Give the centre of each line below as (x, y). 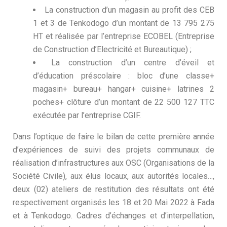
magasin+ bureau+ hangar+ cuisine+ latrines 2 (124, 89)
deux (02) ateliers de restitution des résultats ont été (113, 189)
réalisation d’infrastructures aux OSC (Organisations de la (113, 163)
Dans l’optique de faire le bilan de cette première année (113, 137)
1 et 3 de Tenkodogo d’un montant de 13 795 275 (124, 23)
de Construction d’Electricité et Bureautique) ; (112, 49)
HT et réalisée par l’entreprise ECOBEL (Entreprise (124, 36)
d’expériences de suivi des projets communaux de (113, 150)
